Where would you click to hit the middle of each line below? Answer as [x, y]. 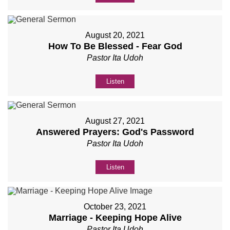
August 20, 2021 [115, 35]
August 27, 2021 [115, 121]
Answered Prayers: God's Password [115, 132]
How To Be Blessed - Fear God [115, 46]
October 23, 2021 [115, 207]
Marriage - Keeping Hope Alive [115, 218]
